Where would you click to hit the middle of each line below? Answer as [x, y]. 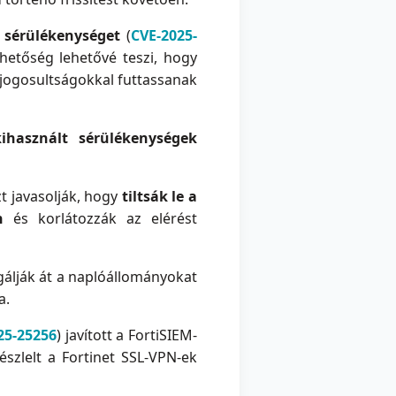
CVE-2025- [164, 36]
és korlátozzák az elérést [101, 219]
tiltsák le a [159, 197]
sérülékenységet [62, 36]
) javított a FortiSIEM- [127, 335]
